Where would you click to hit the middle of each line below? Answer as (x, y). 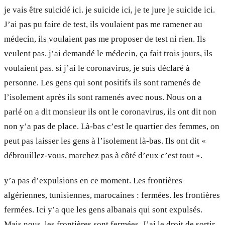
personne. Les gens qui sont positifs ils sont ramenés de (102, 82)
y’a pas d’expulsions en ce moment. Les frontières (93, 180)
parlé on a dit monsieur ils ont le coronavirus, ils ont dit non (110, 111)
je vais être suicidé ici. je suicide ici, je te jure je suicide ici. (109, 10)
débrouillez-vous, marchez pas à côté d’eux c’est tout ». (103, 155)
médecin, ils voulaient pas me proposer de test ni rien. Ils (105, 39)
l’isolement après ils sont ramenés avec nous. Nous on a (103, 97)
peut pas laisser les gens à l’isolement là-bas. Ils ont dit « (105, 141)
